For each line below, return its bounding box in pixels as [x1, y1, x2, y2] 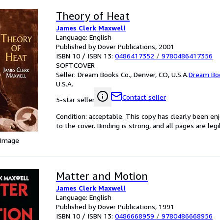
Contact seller [122, 93, 166, 101]
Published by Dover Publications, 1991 [56, 202, 174, 211]
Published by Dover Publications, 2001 [56, 42, 174, 51]
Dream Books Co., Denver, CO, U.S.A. [78, 70, 189, 79]
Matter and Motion [56, 170, 148, 182]
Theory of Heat [56, 10, 130, 22]
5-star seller [56, 95, 95, 104]
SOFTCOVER [56, 61, 95, 69]
